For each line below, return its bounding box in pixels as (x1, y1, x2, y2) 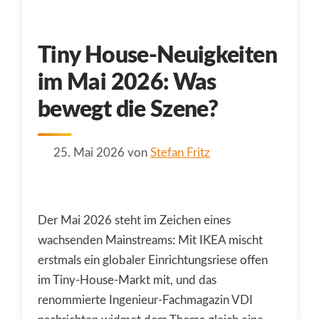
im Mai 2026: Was (38, 71, 216, 95)
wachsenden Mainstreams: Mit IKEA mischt (38, 234, 263, 246)
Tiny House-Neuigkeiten (38, 44, 277, 68)
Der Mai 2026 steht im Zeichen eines (38, 214, 231, 226)
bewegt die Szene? (38, 98, 219, 122)
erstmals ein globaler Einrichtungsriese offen (38, 253, 268, 266)
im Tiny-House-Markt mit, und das (38, 273, 216, 286)
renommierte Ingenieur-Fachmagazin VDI (38, 293, 253, 306)
